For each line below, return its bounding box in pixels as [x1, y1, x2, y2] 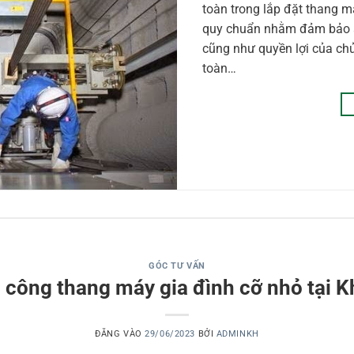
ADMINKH [216, 328, 259, 339]
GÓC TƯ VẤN [149, 261, 205, 272]
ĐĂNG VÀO [95, 328, 145, 339]
